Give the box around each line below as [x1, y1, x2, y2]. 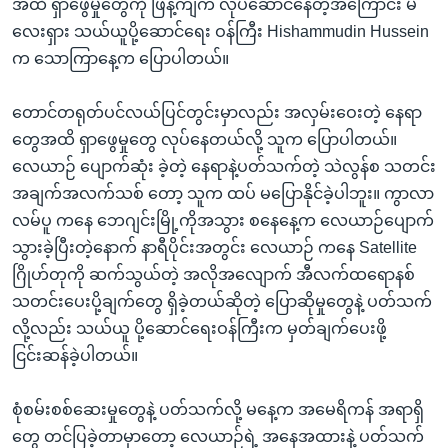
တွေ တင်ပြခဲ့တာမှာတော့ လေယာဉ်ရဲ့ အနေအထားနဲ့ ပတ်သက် [12, 427, 424, 445]
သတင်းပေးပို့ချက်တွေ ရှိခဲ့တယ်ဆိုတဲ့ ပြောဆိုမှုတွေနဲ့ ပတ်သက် [12, 292, 432, 310]
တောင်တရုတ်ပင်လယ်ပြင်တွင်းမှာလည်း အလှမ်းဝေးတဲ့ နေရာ [12, 103, 422, 121]
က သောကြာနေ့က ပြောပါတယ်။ [12, 49, 229, 67]
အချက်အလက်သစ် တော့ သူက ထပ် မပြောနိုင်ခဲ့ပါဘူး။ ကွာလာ [12, 184, 434, 202]
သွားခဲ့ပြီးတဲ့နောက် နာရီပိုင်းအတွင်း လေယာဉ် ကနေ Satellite [12, 238, 417, 256]
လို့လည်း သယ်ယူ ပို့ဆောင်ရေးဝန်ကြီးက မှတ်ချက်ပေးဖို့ [12, 319, 387, 337]
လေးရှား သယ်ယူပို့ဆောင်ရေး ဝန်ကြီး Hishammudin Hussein [12, 22, 429, 40]
